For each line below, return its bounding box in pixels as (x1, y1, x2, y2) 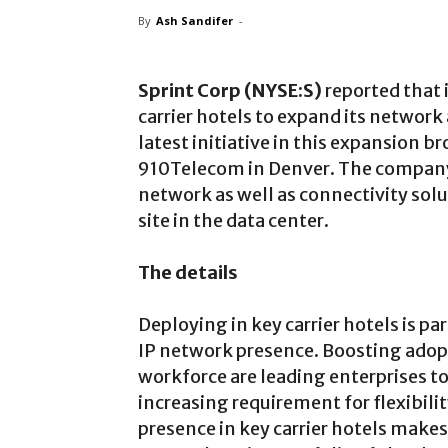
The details (138, 261, 238, 284)
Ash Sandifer (156, 13, 233, 28)
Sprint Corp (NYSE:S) (138, 79, 322, 102)
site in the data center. (138, 209, 329, 232)
